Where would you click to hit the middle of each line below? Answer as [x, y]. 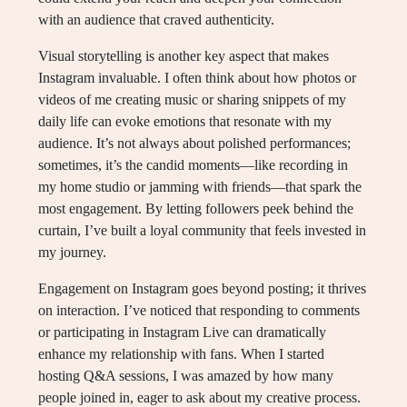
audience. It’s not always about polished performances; [194, 144]
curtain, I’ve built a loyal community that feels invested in [202, 231]
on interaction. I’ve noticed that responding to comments [199, 311]
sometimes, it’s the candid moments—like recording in [193, 165]
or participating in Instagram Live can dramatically [182, 333]
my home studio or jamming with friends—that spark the [200, 187]
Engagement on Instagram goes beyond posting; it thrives [202, 289]
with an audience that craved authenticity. [156, 20]
